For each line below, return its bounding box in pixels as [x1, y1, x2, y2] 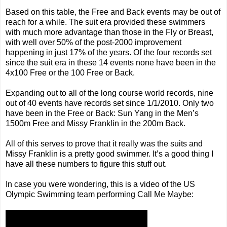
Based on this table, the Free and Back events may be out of [6, 7, 220, 16]
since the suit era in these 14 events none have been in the [6, 58, 216, 67]
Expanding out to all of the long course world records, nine [6, 88, 213, 97]
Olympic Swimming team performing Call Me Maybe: [6, 190, 194, 199]
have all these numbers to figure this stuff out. [6, 159, 167, 168]
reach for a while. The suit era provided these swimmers [6, 17, 205, 26]
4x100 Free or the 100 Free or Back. [6, 68, 135, 77]
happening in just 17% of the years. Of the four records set [6, 48, 212, 57]
